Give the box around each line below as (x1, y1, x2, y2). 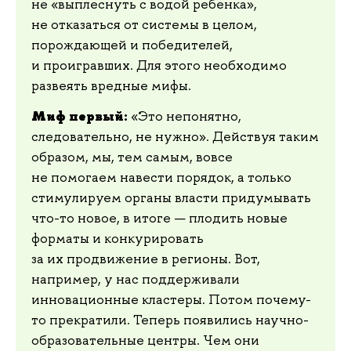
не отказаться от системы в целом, (31, 15, 257, 33)
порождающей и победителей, (31, 35, 233, 53)
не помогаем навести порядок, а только (31, 168, 291, 186)
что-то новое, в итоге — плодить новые (31, 209, 288, 227)
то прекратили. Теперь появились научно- (31, 311, 309, 329)
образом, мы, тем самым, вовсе (31, 148, 233, 166)
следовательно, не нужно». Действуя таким (31, 128, 319, 146)
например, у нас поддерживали (31, 270, 240, 288)
